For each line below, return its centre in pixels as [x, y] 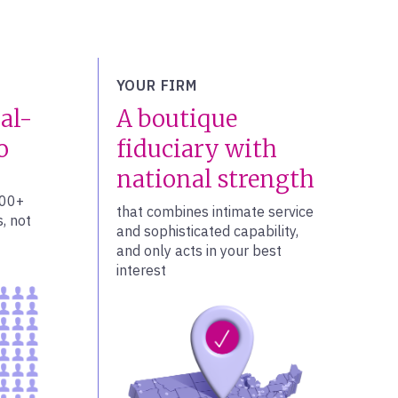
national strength [215, 179]
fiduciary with [196, 149]
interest [141, 270]
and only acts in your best [199, 251]
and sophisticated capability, [207, 231]
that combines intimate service [215, 211]
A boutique [176, 119]
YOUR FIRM [156, 85]
